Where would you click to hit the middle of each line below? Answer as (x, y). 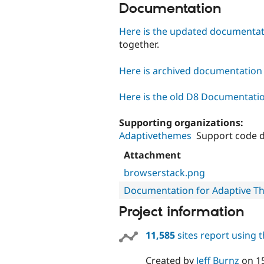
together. (139, 44)
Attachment (152, 155)
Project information (181, 212)
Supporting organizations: (182, 122)
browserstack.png (164, 173)
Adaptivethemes (155, 135)
